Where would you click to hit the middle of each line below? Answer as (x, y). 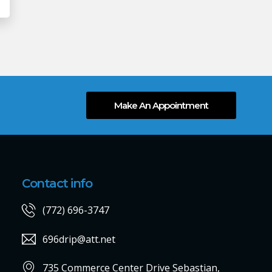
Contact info (57, 183)
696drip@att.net (79, 239)
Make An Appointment (161, 105)
